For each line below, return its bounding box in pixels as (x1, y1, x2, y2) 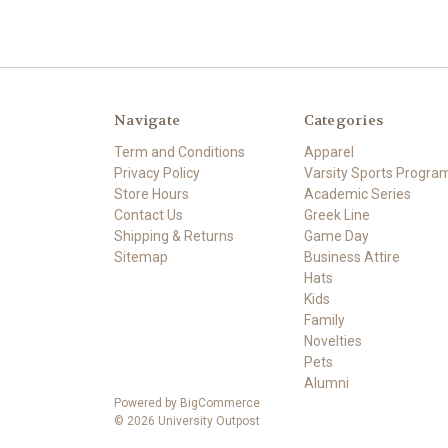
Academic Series (303, 186, 411, 203)
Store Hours (114, 186, 189, 203)
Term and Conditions (114, 144, 245, 161)
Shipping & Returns (114, 228, 234, 245)
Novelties (303, 333, 362, 350)
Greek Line (303, 207, 370, 224)
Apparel (303, 144, 354, 161)
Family (303, 312, 345, 329)
